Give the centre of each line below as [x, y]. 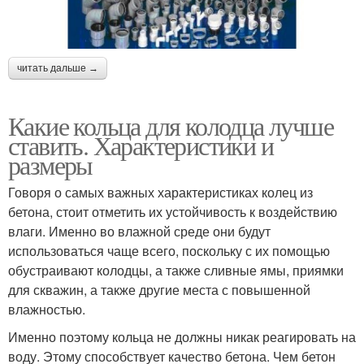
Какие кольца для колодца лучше [171, 125]
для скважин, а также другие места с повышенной [159, 289]
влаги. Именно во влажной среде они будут [139, 231]
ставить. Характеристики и [141, 145]
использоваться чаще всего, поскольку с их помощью [169, 250]
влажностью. [47, 309]
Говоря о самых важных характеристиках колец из [160, 192]
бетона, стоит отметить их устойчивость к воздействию [173, 211]
